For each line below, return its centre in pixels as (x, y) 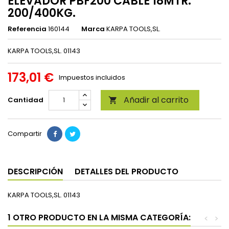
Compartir (25, 133)
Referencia (27, 29)
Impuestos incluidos (92, 77)
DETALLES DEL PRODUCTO (127, 171)
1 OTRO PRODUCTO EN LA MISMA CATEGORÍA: (99, 217)
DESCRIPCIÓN (35, 171)
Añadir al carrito (156, 100)
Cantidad (26, 100)
